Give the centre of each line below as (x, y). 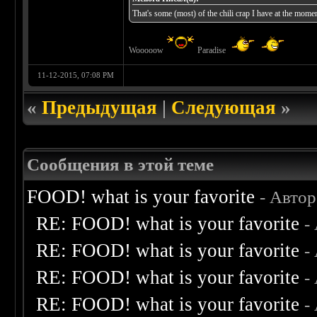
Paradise (212, 51)
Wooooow (148, 51)
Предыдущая (100, 108)
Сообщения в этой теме (121, 165)
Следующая (224, 108)
